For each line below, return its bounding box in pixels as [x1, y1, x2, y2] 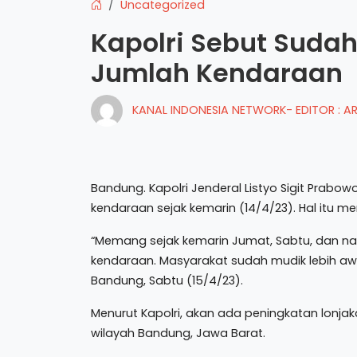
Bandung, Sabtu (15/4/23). [91, 273, 243, 288]
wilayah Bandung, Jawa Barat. [91, 325, 265, 341]
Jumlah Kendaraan [91, 55, 343, 91]
